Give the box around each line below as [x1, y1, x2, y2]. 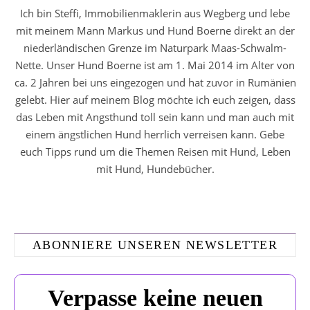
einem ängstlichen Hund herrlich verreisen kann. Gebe [26, 127, 284, 141]
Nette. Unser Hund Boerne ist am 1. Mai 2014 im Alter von [15, 58, 295, 72]
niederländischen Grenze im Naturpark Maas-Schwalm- [24, 41, 286, 55]
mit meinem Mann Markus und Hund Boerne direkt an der [15, 24, 295, 37]
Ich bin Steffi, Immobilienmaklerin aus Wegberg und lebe [20, 6, 290, 20]
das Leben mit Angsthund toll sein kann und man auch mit [16, 110, 294, 124]
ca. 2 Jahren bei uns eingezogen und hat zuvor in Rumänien [14, 75, 296, 89]
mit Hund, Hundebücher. [95, 162, 215, 176]
